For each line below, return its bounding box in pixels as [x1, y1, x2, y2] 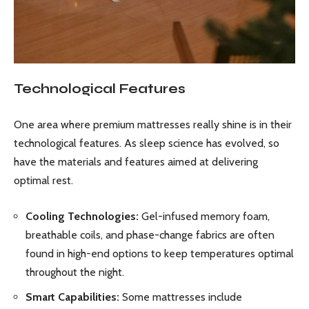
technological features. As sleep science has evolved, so [14, 136, 279, 150]
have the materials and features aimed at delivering [14, 154, 258, 168]
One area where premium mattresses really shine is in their [14, 117, 292, 131]
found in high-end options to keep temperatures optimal [26, 247, 294, 261]
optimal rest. [14, 173, 73, 187]
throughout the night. [26, 266, 124, 279]
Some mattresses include [119, 290, 242, 303]
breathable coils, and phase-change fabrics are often [26, 228, 275, 242]
